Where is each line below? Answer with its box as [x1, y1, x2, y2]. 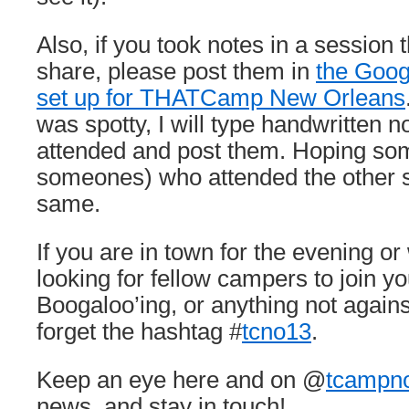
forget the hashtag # [37, 319, 242, 344]
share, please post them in [37, 58, 316, 84]
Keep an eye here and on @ [37, 367, 326, 393]
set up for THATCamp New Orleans [37, 85, 405, 110]
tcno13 [242, 319, 311, 344]
